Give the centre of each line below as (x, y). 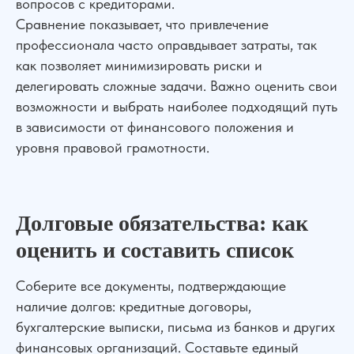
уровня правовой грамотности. (113, 147)
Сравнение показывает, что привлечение (142, 24)
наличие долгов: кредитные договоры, (134, 306)
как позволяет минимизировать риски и (139, 65)
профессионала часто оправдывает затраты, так (166, 45)
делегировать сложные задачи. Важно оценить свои (177, 86)
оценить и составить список (155, 250)
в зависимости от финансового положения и (155, 127)
